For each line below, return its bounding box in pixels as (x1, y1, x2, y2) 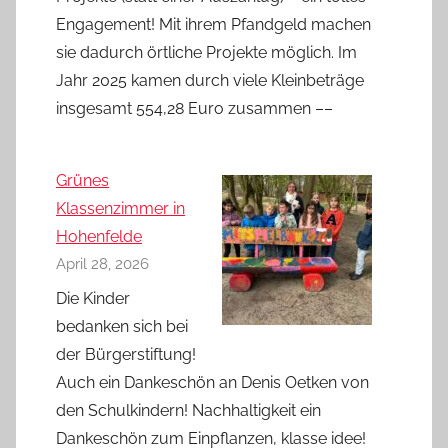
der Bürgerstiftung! (56, 344, 196, 364)
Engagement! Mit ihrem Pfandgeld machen (56, 14, 371, 34)
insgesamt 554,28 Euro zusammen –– (56, 98, 333, 118)
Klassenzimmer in (56, 198, 185, 218)
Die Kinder (56, 288, 130, 308)
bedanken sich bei (56, 316, 188, 336)
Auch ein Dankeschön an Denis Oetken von (56, 372, 369, 392)
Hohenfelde (56, 226, 142, 246)
